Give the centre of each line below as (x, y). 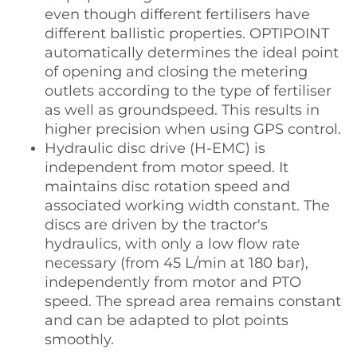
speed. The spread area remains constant (193, 301)
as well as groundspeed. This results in (182, 110)
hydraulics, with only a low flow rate (172, 243)
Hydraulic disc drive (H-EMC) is (155, 148)
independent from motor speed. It (167, 167)
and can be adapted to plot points (167, 320)
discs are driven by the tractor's (156, 224)
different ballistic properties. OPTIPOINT (187, 33)
